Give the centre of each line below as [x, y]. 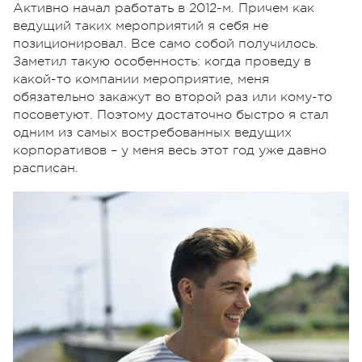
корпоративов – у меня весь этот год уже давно [170, 151]
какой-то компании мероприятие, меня [141, 80]
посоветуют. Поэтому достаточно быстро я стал [171, 115]
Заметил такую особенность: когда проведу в [162, 62]
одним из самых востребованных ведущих [152, 133]
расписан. [46, 168]
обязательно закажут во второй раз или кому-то [173, 97]
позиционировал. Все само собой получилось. [166, 44]
